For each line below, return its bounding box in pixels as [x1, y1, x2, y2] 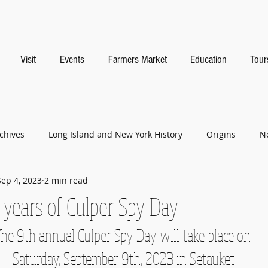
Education [190, 53, 227, 66]
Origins [206, 128, 236, 140]
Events [60, 53, 84, 66]
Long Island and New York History [48, 128, 182, 140]
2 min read [44, 174, 88, 186]
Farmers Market [108, 53, 167, 66]
